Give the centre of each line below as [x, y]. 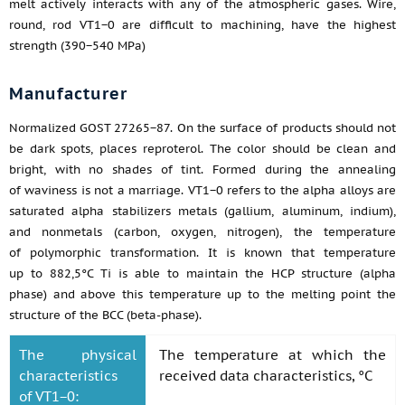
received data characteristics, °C [266, 376]
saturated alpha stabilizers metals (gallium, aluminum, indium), [202, 211]
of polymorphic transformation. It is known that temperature [202, 253]
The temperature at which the [273, 355]
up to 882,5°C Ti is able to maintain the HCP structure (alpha [202, 273]
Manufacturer [68, 94]
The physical [78, 355]
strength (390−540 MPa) [77, 46]
